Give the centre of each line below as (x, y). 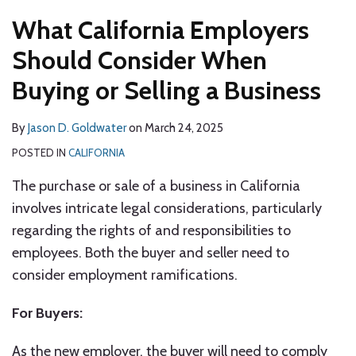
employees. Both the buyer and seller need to (151, 253)
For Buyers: (47, 313)
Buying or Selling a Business (166, 90)
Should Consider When (139, 60)
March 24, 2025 (184, 128)
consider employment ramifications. (125, 275)
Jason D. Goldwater (77, 128)
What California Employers (161, 30)
